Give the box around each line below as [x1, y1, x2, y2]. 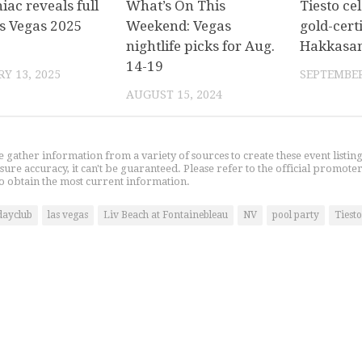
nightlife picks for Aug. [126, 37, 276, 54]
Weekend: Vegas [126, 17, 232, 34]
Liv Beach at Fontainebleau [103, 208, 228, 221]
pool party [272, 208, 319, 221]
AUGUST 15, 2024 [126, 87, 223, 101]
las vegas [48, 208, 88, 221]
